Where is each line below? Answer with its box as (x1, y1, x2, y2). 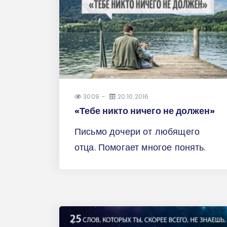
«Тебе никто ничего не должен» (74, 104, 215, 117)
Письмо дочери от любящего (74, 125, 200, 138)
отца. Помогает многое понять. (74, 140, 206, 154)
